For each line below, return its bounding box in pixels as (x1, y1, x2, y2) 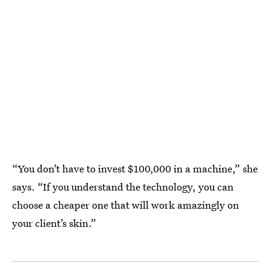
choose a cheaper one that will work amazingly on (12, 198, 239, 212)
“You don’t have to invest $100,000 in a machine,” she (12, 162, 258, 176)
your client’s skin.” (12, 216, 96, 230)
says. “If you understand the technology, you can (12, 180, 233, 194)
